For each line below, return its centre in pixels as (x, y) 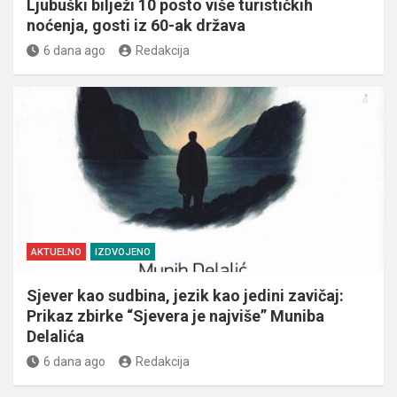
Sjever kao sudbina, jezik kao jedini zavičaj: (185, 295)
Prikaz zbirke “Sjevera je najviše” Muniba (175, 315)
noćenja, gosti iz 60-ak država (136, 25)
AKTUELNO (56, 252)
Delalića (55, 336)
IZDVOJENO (123, 252)
